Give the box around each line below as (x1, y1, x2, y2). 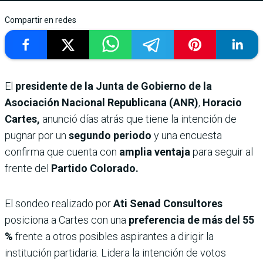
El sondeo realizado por (5, 197, 113, 210)
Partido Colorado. (51, 161, 139, 174)
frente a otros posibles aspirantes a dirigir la (13, 230, 214, 242)
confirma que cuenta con (5, 145, 117, 158)
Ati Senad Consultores (113, 197, 222, 210)
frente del (5, 161, 51, 174)
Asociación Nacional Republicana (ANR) (5, 96, 198, 109)
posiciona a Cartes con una (5, 213, 129, 226)
